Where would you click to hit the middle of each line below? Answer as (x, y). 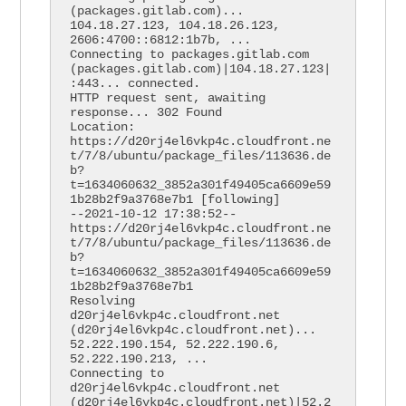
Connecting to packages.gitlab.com (190, 55)
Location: (103, 127)
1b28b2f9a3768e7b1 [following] (175, 200)
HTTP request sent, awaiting (168, 98)
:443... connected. (135, 84)
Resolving (103, 301)
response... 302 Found (146, 113)
